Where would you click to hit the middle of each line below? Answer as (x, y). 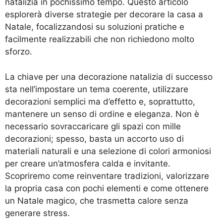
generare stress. (37, 213)
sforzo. (19, 52)
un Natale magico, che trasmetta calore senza (97, 200)
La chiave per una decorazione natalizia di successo (109, 77)
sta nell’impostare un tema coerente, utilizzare (97, 89)
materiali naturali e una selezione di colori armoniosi (108, 151)
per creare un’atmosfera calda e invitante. (88, 163)
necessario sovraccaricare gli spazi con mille (93, 126)
